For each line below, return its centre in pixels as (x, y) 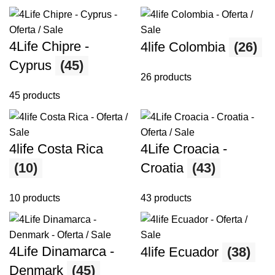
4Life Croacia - (184, 149)
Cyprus (32, 66)
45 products (35, 96)
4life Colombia (185, 47)
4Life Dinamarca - (62, 252)
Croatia (164, 168)
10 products (35, 198)
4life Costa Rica (56, 149)
